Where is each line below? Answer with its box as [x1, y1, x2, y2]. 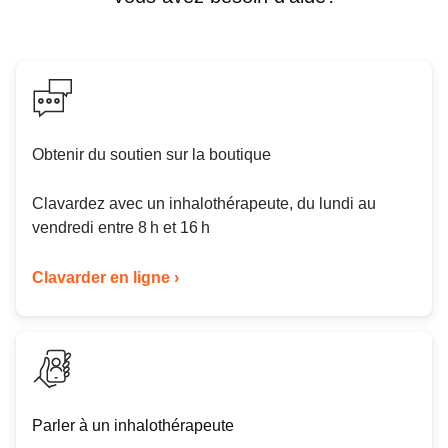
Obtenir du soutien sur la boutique [32, 146, 271, 164]
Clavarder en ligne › [32, 269, 179, 287]
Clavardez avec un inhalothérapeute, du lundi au [32, 195, 376, 213]
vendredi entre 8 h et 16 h [32, 219, 210, 237]
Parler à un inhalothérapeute [32, 417, 234, 435]
